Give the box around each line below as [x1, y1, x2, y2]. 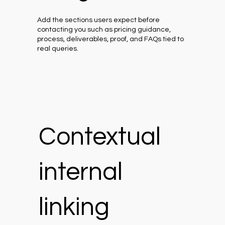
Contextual [38, 124, 161, 150]
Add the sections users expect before [37, 16, 160, 24]
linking [38, 194, 109, 220]
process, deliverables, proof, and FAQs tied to [37, 35, 184, 43]
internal [38, 159, 123, 185]
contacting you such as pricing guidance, [37, 26, 171, 33]
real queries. [37, 45, 79, 52]
